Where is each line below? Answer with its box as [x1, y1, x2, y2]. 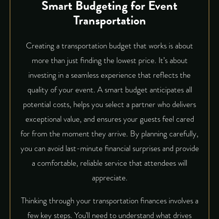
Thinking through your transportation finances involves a [21, 194, 198, 207]
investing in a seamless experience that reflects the [28, 68, 191, 81]
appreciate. [91, 171, 128, 184]
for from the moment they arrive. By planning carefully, [21, 127, 198, 140]
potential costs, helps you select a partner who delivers [23, 98, 196, 110]
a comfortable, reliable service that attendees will [32, 156, 187, 169]
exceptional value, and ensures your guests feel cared [25, 112, 194, 125]
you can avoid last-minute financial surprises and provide [20, 142, 199, 154]
